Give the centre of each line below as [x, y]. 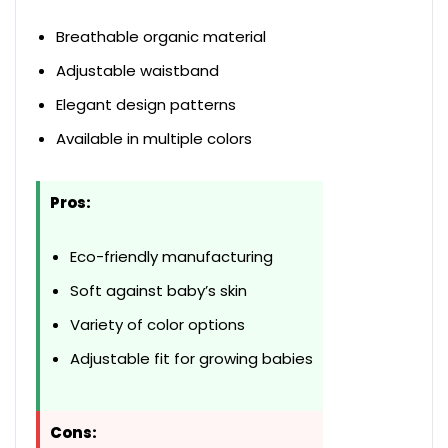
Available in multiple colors [154, 139]
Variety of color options [157, 325]
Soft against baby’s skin [158, 291]
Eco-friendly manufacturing [171, 257]
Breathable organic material [161, 37]
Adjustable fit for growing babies [191, 359]
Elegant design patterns [146, 105]
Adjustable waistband [137, 71]
